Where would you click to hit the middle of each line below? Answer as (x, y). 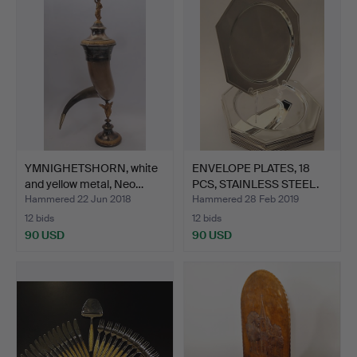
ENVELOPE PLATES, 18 (251, 168)
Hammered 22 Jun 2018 (78, 199)
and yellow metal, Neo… (84, 184)
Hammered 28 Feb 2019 (245, 199)
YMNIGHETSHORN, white (91, 168)
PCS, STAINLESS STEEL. (255, 184)
